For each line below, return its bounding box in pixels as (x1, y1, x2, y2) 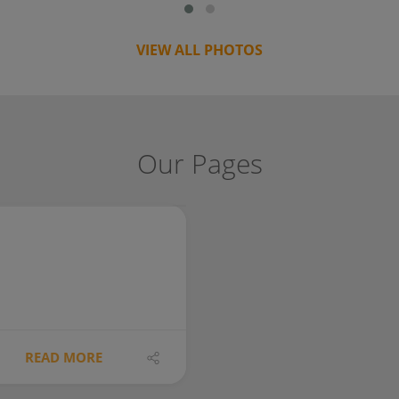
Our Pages (136, 144, 263, 182)
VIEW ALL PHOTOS (136, 39, 263, 60)
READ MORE (25, 347, 102, 366)
